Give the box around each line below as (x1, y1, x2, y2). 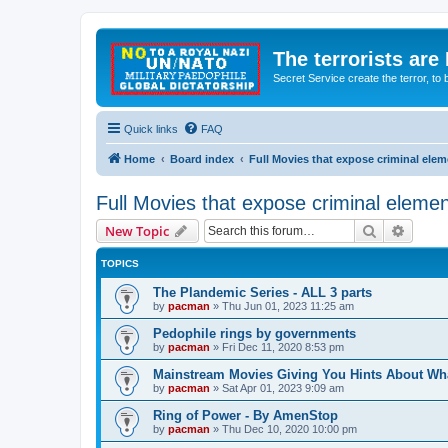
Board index (170, 152, 234, 165)
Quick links (124, 122, 178, 135)
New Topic (105, 221, 169, 240)
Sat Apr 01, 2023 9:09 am (222, 381, 344, 394)
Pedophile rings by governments (153, 325, 356, 341)
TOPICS (101, 257, 139, 269)
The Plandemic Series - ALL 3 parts (153, 284, 372, 300)
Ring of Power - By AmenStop (153, 407, 338, 423)
